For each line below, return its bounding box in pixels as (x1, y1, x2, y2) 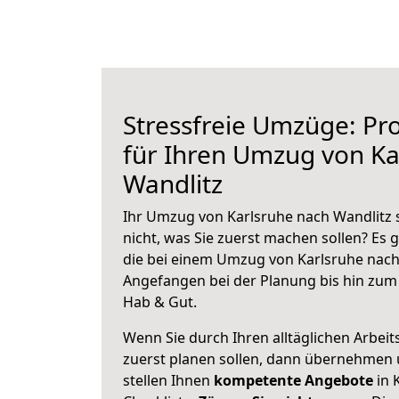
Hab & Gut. (123, 292, 197, 312)
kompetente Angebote (214, 370, 373, 390)
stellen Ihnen (123, 370, 214, 390)
